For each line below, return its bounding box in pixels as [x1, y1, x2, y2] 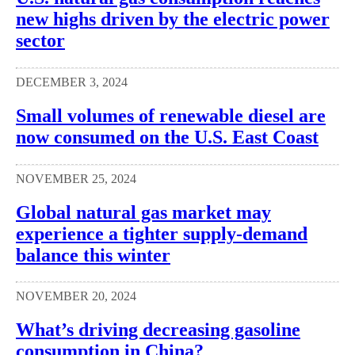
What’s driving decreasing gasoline [16, 319, 300, 341]
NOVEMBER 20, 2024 [16, 289, 136, 303]
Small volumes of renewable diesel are [16, 105, 326, 126]
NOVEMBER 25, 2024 [16, 171, 136, 185]
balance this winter [16, 244, 170, 265]
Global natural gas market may [16, 201, 271, 223]
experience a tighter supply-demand [16, 223, 307, 244]
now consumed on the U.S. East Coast [16, 126, 319, 147]
